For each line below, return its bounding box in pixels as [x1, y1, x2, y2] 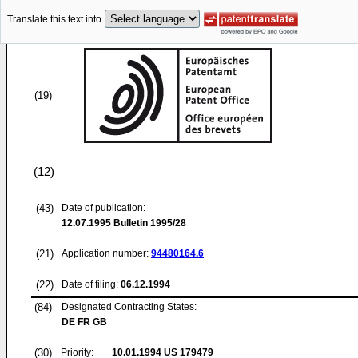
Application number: [62, 248, 151, 259]
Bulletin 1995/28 [111, 217, 186, 229]
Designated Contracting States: [62, 301, 197, 312]
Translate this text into [7, 14, 101, 26]
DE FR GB [62, 316, 107, 328]
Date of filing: [62, 279, 118, 290]
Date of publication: [62, 202, 145, 213]
